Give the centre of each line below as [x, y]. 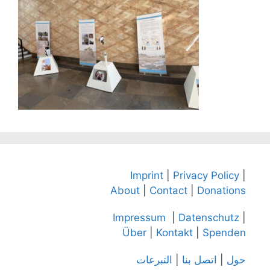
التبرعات [154, 260]
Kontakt [174, 233]
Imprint [147, 175]
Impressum [139, 218]
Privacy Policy [206, 175]
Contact [168, 190]
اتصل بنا [199, 260]
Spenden [224, 233]
